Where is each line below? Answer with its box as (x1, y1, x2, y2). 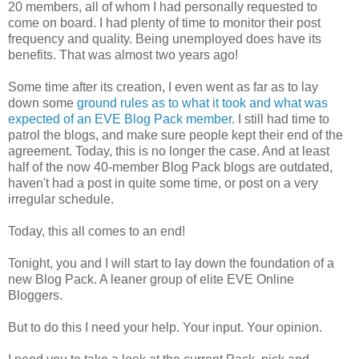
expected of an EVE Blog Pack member (8, 112, 232, 127)
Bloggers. (8, 288, 63, 303)
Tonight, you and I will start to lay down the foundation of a (8, 256, 334, 271)
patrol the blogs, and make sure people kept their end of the (8, 128, 343, 143)
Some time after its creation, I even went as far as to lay (8, 80, 318, 95)
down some (8, 96, 77, 111)
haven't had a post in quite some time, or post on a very (8, 176, 318, 191)
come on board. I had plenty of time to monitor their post (8, 16, 321, 30)
